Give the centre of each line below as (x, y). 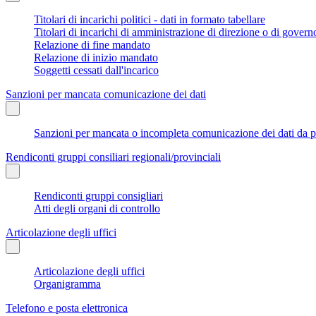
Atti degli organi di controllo (97, 208)
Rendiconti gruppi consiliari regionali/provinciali (113, 157)
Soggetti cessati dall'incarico (96, 70)
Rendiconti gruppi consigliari (98, 195)
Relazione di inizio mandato (96, 57)
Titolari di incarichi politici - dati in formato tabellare (150, 19)
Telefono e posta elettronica (67, 308)
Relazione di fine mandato (92, 44)
